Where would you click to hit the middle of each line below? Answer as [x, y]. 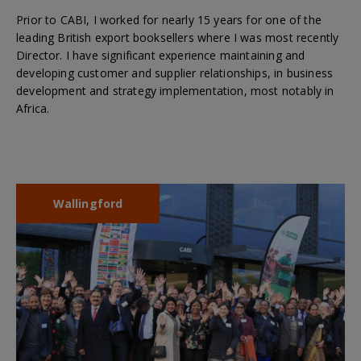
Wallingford [88, 204]
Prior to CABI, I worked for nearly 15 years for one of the [169, 20]
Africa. [33, 109]
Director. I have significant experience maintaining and [161, 56]
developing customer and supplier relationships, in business [175, 73]
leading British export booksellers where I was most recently [178, 38]
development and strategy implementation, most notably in [175, 91]
